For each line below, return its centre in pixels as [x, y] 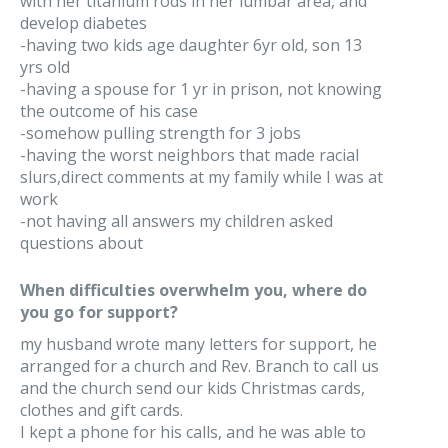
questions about [81, 243]
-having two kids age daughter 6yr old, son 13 [191, 45]
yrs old [45, 67]
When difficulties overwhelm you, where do [193, 290]
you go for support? [99, 312]
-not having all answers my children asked [176, 221]
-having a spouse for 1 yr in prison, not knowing [201, 89]
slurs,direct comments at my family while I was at [201, 177]
